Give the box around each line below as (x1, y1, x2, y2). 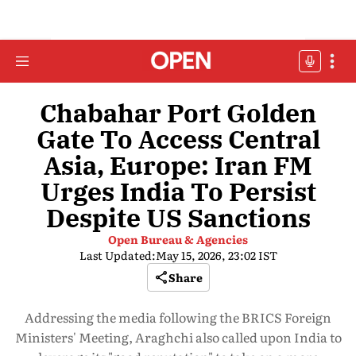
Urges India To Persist (40, 175, 316, 208)
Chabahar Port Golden (40, 96, 316, 130)
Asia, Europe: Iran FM (44, 149, 312, 182)
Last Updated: (79, 247, 156, 263)
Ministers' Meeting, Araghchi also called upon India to (14, 327, 342, 346)
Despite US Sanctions (45, 201, 311, 234)
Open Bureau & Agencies (108, 231, 248, 247)
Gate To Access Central (36, 122, 320, 156)
